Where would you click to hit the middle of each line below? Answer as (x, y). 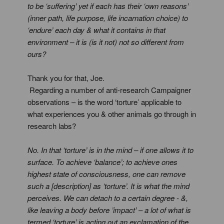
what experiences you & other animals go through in (112, 114)
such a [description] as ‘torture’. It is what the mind (108, 186)
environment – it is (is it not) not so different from (106, 42)
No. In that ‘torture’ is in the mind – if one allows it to (110, 150)
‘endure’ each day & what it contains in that (96, 30)
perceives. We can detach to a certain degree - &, (108, 198)
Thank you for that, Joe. (66, 78)
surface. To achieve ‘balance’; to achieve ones (102, 162)
